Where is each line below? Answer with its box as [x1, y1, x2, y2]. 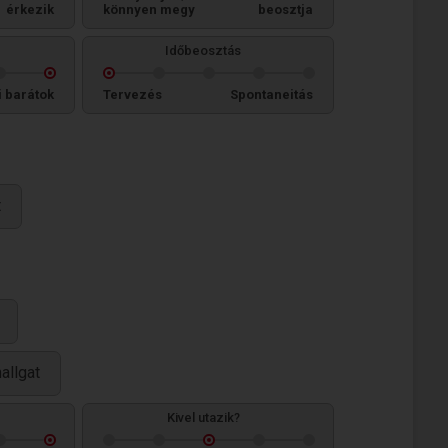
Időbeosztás [165, 43, 241, 58]
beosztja [258, 2, 313, 17]
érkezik [6, 2, 54, 17]
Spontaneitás [230, 87, 313, 102]
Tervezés [103, 87, 162, 102]
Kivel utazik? [166, 410, 240, 425]
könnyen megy [103, 2, 195, 17]
